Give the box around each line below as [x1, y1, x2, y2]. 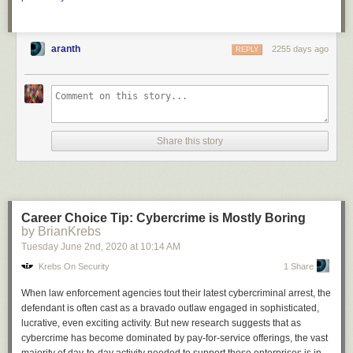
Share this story [157, 136, 223, 147]
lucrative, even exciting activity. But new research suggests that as [21, 318, 301, 329]
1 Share [284, 262, 314, 271]
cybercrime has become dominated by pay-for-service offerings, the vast [21, 333, 328, 344]
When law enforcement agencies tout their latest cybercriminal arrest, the [21, 288, 331, 299]
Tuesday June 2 [21, 241, 90, 252]
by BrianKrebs [21, 225, 101, 238]
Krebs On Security [39, 262, 110, 271]
